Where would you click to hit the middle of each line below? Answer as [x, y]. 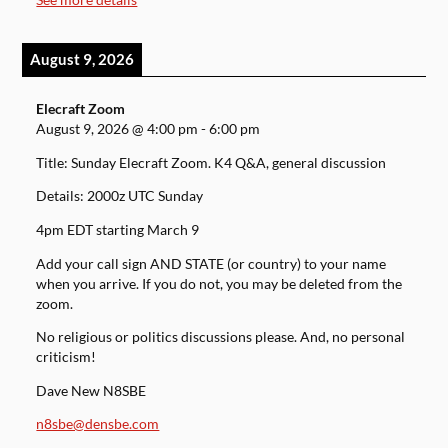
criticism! [66, 357]
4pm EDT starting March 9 [118, 230]
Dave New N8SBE [91, 390]
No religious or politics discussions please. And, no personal [221, 337]
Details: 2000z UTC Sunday [120, 196]
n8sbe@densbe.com [98, 424]
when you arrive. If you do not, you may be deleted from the [219, 283]
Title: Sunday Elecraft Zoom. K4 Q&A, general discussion [211, 162]
